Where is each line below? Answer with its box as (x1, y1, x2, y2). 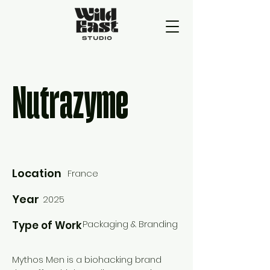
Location (12, 166, 61, 181)
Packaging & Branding (83, 218, 178, 230)
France (67, 167, 98, 180)
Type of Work (12, 218, 82, 233)
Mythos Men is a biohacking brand (12, 253, 162, 266)
